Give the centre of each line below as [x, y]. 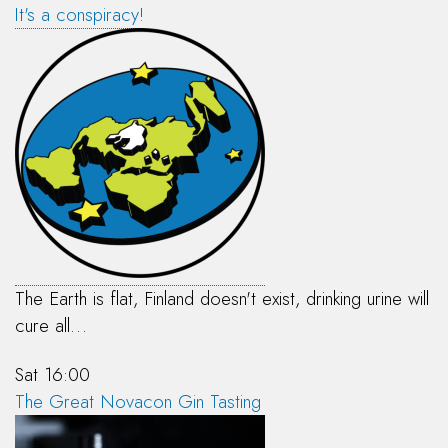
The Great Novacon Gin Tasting [138, 401]
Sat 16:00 [52, 374]
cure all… [51, 325]
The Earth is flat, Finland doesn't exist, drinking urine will [222, 298]
